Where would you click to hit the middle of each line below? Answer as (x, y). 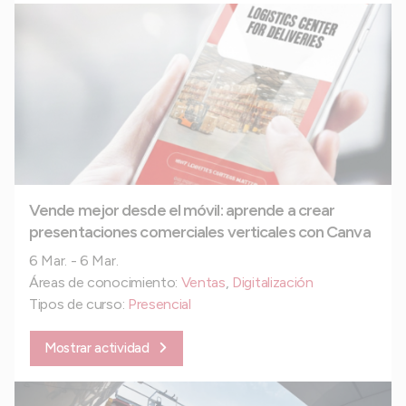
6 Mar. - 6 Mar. (74, 260)
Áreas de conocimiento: (105, 282)
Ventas (203, 282)
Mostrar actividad (97, 348)
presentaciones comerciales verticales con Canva (200, 232)
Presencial (159, 304)
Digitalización (273, 282)
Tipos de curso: (78, 304)
